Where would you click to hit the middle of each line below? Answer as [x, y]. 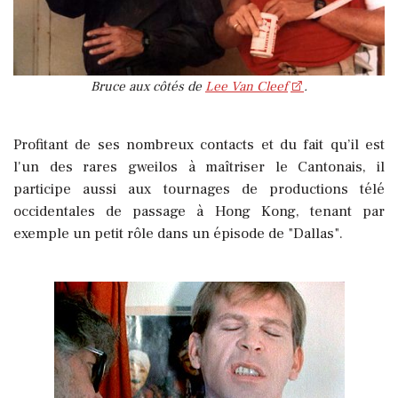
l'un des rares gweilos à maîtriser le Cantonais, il [199, 167]
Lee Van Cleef [247, 86]
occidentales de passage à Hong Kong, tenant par [199, 211]
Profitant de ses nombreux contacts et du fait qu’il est [199, 144]
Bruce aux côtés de [148, 86]
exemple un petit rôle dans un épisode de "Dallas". [178, 233]
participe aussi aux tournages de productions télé [199, 189]
